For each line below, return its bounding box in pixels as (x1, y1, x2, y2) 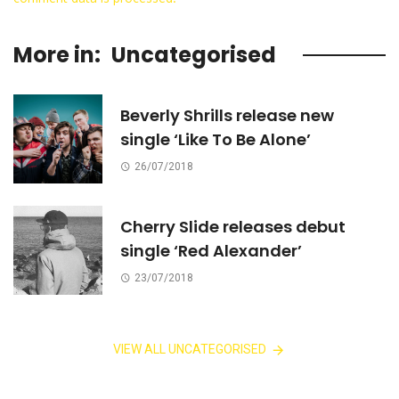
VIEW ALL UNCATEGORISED (112, 342, 266, 357)
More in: (13, 39, 101, 69)
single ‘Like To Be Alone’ (120, 127, 311, 151)
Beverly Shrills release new (120, 103, 334, 126)
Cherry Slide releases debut (120, 215, 346, 238)
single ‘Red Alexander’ (120, 239, 302, 262)
